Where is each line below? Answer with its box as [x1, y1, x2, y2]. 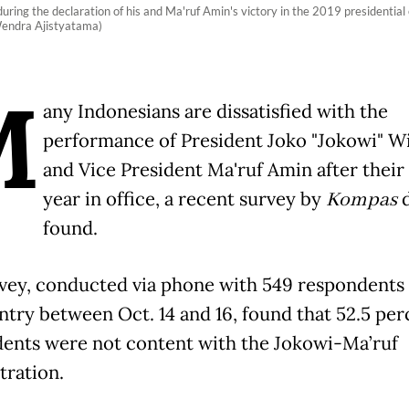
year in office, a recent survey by [42, 187, 326, 212]
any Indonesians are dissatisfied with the [42, 100, 388, 124]
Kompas [325, 187, 402, 214]
